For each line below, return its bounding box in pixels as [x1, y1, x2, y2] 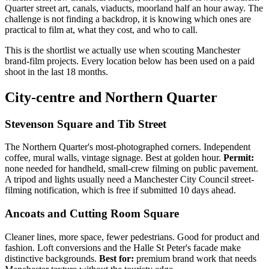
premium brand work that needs [134, 253, 256, 264]
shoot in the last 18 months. [5, 66, 108, 77]
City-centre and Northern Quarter [5, 89, 217, 105]
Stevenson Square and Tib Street [5, 117, 166, 130]
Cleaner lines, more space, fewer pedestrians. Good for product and [5, 231, 259, 242]
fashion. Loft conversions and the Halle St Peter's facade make [5, 242, 241, 253]
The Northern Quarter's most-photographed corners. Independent [5, 142, 250, 153]
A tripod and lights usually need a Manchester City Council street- [5, 174, 254, 185]
